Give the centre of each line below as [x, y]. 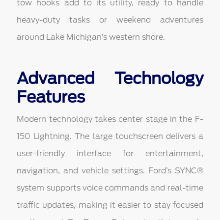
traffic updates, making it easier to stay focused [110, 205]
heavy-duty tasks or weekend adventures [110, 20]
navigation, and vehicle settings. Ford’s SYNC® [110, 171]
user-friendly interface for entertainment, [110, 154]
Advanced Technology [110, 79]
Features [51, 97]
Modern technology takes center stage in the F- [110, 119]
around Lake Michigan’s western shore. [91, 37]
